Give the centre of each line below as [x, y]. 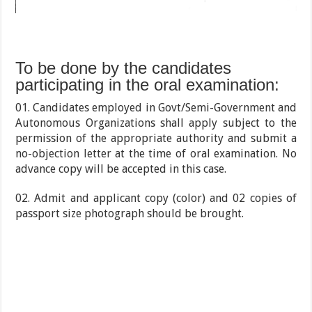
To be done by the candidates [124, 68]
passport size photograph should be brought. [130, 213]
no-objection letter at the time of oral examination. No [156, 153]
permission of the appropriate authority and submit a [156, 138]
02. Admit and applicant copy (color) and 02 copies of [156, 198]
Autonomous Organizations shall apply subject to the [156, 123]
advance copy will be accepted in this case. [121, 169]
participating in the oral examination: [148, 84]
